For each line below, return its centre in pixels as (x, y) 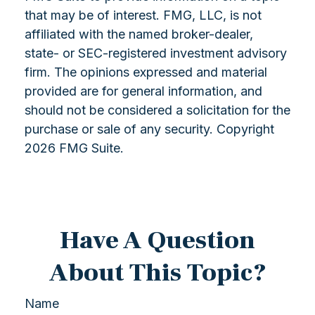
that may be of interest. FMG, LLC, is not (143, 15)
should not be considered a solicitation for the (157, 110)
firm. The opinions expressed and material (146, 72)
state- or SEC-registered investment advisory (156, 53)
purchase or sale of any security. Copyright (149, 129)
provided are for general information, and (143, 91)
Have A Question (157, 240)
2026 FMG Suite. (74, 148)
